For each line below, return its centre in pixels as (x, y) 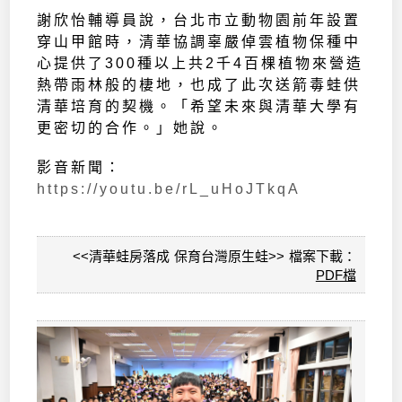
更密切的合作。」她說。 (131, 128)
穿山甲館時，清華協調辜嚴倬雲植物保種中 (199, 42)
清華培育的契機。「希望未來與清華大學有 (199, 107)
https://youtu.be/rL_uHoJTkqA (169, 189)
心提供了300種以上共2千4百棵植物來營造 (201, 64)
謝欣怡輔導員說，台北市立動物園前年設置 (199, 21)
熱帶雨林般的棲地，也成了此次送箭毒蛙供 (199, 85)
